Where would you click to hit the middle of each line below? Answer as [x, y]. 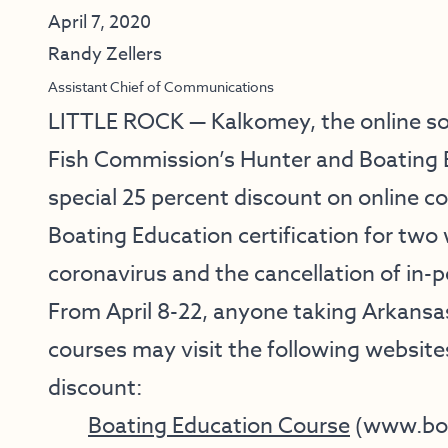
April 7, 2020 [99, 22]
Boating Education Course [219, 426]
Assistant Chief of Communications [161, 86]
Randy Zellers [105, 54]
